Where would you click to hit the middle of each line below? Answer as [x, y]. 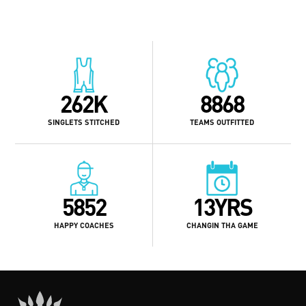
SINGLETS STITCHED [84, 122]
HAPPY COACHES [84, 225]
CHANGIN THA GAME [222, 225]
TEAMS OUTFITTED [222, 122]
